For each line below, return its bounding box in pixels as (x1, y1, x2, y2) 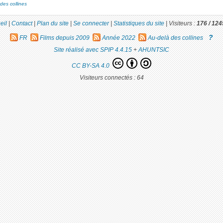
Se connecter (73, 20, 109, 27)
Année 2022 (101, 34, 137, 41)
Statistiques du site (113, 20, 164, 27)
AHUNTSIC (138, 46, 169, 53)
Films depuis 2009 (38, 34, 91, 41)
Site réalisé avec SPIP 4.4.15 (54, 46, 132, 53)
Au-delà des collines (146, 34, 203, 41)
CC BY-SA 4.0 (72, 62, 111, 69)
